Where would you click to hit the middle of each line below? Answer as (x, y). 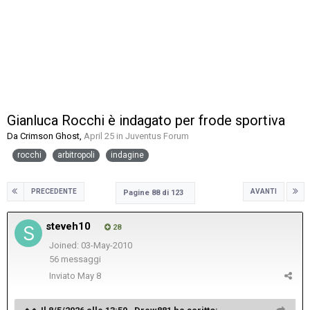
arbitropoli (76, 155)
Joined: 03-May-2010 (90, 245)
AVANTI (264, 191)
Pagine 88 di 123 (155, 192)
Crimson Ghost (50, 136)
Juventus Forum (157, 136)
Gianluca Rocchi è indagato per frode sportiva (146, 121)
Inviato (63, 275)
